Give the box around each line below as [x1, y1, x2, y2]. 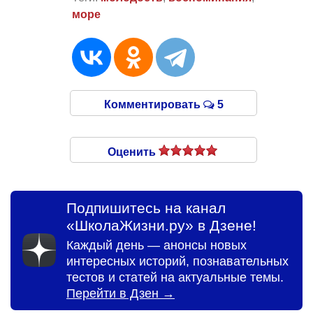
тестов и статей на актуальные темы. [66, 270, 284, 284]
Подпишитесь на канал [66, 199, 226, 216]
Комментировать [103, 98, 203, 110]
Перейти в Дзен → [66, 286, 175, 300]
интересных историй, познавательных [66, 254, 289, 268]
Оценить [108, 145, 159, 158]
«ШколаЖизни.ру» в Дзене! [66, 217, 256, 233]
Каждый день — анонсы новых [66, 238, 247, 252]
